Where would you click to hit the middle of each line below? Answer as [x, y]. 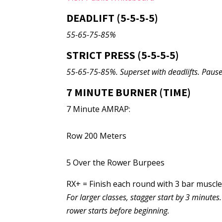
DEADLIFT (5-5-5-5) [112, 18]
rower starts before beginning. [118, 211]
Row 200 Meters [97, 136]
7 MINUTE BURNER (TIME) [129, 92]
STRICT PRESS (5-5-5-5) [123, 55]
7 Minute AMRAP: [99, 109]
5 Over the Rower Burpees [116, 163]
